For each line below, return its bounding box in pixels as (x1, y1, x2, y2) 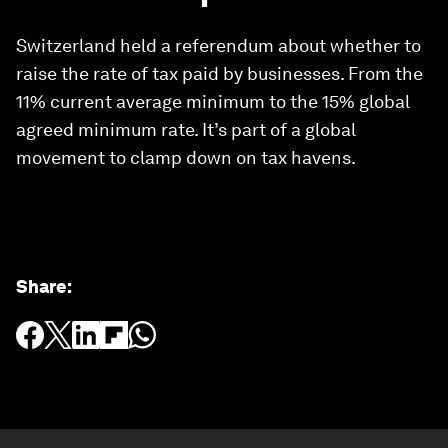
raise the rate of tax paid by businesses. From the (16, 63, 423, 84)
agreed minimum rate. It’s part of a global (16, 119, 356, 140)
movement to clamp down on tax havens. (16, 147, 356, 168)
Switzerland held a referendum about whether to (16, 35, 421, 56)
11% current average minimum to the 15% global (16, 91, 410, 112)
